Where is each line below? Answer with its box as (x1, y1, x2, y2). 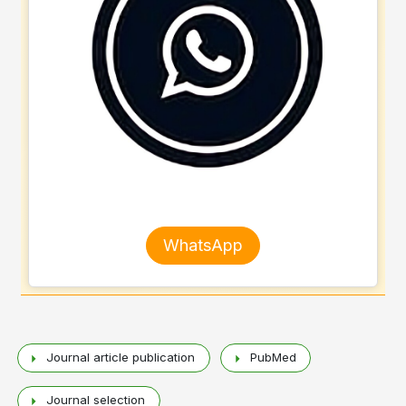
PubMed (246, 350, 304, 365)
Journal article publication (43, 350, 203, 365)
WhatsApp (163, 235, 243, 255)
